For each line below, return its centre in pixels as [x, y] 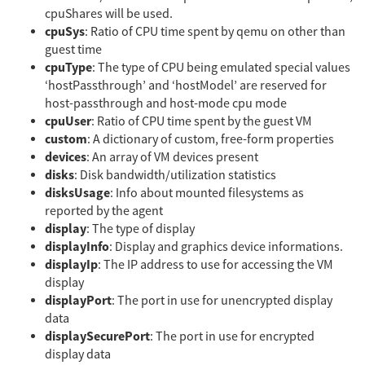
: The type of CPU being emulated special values [221, 67]
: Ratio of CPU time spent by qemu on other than [215, 31]
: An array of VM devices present [172, 157]
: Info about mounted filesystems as [207, 193]
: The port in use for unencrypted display [222, 300]
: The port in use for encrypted [232, 336]
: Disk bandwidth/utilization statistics [175, 175]
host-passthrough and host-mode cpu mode [166, 103]
